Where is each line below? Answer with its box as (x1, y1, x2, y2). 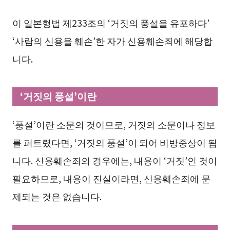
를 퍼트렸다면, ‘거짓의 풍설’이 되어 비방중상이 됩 (12, 135, 217, 149)
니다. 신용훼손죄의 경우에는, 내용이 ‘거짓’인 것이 (12, 153, 217, 167)
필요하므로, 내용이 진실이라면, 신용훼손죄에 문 (12, 171, 210, 185)
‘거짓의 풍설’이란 (20, 88, 97, 103)
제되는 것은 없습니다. (12, 189, 102, 203)
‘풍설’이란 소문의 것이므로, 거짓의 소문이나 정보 (12, 117, 215, 131)
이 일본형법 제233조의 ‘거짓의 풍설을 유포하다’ (12, 15, 209, 29)
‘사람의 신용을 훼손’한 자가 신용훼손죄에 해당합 (12, 33, 213, 47)
